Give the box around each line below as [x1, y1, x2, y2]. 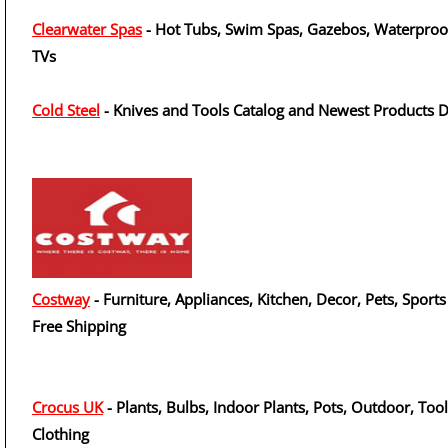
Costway [32, 289, 90, 309]
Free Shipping [32, 316, 126, 336]
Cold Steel [32, 100, 100, 120]
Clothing [32, 424, 89, 444]
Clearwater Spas [32, 19, 142, 39]
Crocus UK [32, 397, 103, 417]
